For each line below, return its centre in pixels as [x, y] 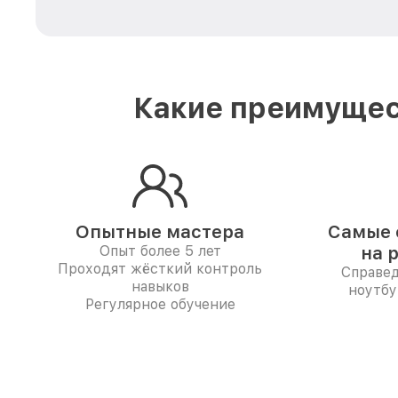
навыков [160, 287]
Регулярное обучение [160, 304]
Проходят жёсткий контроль [160, 269]
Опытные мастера [160, 232]
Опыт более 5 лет [160, 251]
